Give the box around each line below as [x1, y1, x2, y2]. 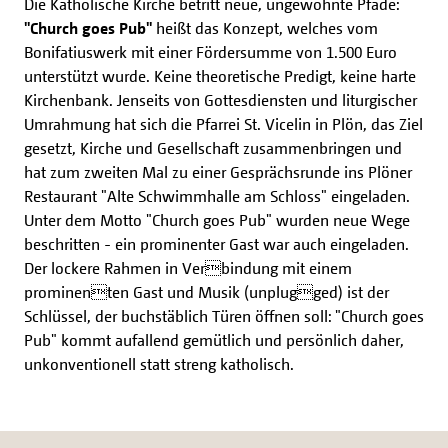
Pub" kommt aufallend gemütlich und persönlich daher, [24, 330, 404, 351]
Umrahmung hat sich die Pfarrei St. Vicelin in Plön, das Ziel [24, 114, 423, 135]
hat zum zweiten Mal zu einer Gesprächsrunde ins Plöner [24, 162, 412, 183]
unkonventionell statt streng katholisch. [24, 354, 294, 375]
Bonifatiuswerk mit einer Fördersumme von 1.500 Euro [24, 42, 397, 63]
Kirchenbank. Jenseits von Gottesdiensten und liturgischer [24, 90, 417, 111]
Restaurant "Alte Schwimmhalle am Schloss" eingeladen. [24, 186, 410, 207]
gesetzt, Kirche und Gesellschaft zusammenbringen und [24, 138, 402, 159]
